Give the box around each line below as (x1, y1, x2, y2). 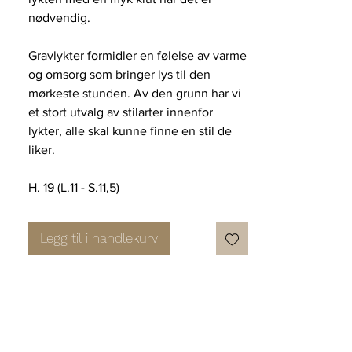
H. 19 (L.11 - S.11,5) (28, 181, 123, 194)
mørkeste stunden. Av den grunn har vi (28, 86, 241, 100)
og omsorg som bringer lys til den (28, 68, 211, 81)
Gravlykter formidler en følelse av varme (28, 49, 247, 62)
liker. (28, 143, 58, 156)
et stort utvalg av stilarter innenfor (28, 105, 213, 119)
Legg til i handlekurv (40, 230, 158, 246)
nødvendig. (28, 11, 90, 24)
